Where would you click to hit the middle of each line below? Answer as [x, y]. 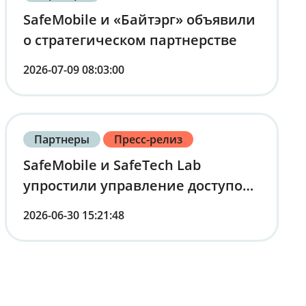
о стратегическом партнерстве [130, 40]
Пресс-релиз [149, 140]
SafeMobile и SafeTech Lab [112, 165]
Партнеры [61, 140]
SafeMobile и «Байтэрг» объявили [139, 20]
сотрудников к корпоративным [130, 206]
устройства [61, 247]
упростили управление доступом [138, 186]
